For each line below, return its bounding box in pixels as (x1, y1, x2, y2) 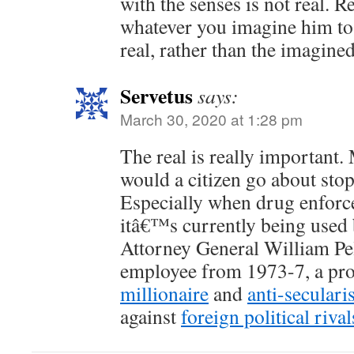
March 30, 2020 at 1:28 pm (120, 108, 303, 130)
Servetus (120, 81, 193, 111)
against (120, 303, 181, 330)
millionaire (120, 280, 209, 307)
